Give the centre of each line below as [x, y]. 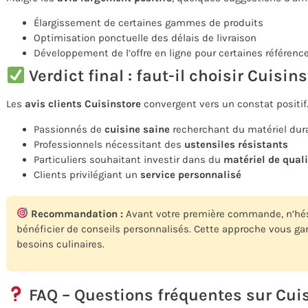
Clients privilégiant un [87, 174]
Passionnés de [69, 129]
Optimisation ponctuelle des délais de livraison [145, 38]
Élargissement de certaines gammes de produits [148, 23]
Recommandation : [76, 213]
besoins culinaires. [60, 244]
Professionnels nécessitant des [109, 144]
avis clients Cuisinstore [83, 104]
